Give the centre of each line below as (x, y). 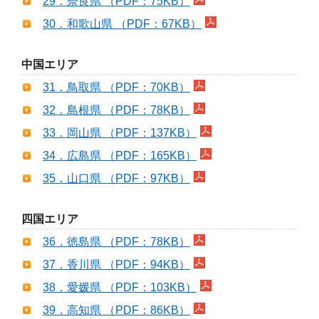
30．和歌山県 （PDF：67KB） (122, 23)
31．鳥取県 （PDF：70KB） (116, 87)
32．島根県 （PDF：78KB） (116, 110)
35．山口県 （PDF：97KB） (116, 178)
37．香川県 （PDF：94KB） (116, 264)
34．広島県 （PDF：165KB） (120, 155)
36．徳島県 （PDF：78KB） (116, 241)
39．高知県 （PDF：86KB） (116, 310)
